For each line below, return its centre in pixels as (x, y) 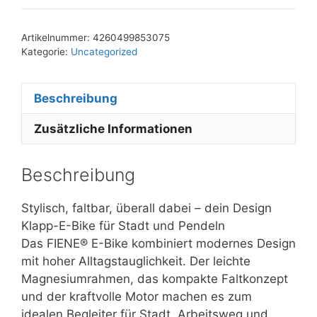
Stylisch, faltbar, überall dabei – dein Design (146, 208)
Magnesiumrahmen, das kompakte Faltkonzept (155, 278)
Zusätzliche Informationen (113, 128)
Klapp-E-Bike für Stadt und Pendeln (123, 225)
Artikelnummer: (57, 38)
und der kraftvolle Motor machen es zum (137, 296)
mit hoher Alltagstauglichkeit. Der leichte (136, 261)
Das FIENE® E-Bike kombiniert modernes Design (158, 243)
